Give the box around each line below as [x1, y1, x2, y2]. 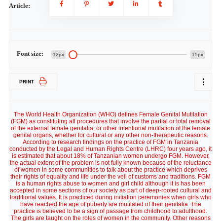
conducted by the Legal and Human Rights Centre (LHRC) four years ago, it [9, 146, 212, 152]
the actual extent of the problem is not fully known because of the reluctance [9, 159, 212, 166]
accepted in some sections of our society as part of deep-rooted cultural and [9, 187, 212, 194]
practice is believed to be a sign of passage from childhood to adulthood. [14, 208, 207, 215]
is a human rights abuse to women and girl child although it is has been [15, 180, 206, 187]
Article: [8, 2, 30, 9]
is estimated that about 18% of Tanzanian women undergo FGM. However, [11, 152, 210, 159]
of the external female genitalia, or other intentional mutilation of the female [11, 125, 210, 132]
